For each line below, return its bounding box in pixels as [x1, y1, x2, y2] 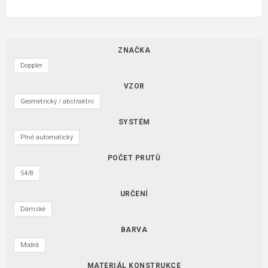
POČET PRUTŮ [107, 154, 161, 163]
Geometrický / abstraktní [20, 98, 94, 106]
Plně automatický [20, 133, 73, 142]
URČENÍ [120, 190, 148, 199]
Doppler [20, 62, 42, 70]
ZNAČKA [118, 46, 150, 55]
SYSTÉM [118, 118, 150, 127]
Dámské [20, 205, 45, 214]
